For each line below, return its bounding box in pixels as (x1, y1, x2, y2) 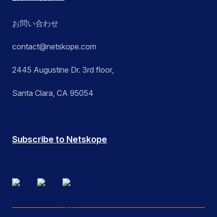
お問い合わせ (12, 18, 59, 29)
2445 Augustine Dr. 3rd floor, (12, 65, 114, 75)
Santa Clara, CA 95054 (12, 88, 93, 98)
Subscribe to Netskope (12, 134, 107, 145)
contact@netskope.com (12, 42, 96, 52)
